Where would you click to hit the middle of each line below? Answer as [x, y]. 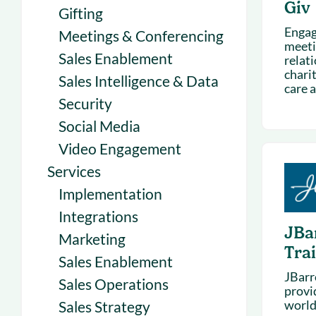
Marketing [92, 239]
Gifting [81, 13]
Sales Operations [114, 284]
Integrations [98, 216]
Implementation [110, 194]
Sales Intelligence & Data [139, 81]
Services [74, 171]
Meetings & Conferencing [141, 36]
